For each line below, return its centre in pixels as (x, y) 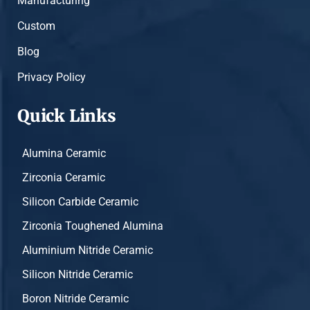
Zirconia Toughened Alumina (93, 226)
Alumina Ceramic (64, 154)
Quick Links (67, 116)
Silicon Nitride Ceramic (77, 275)
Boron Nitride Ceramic (75, 299)
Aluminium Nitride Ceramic (88, 250)
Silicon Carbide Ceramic (80, 202)
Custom (36, 26)
